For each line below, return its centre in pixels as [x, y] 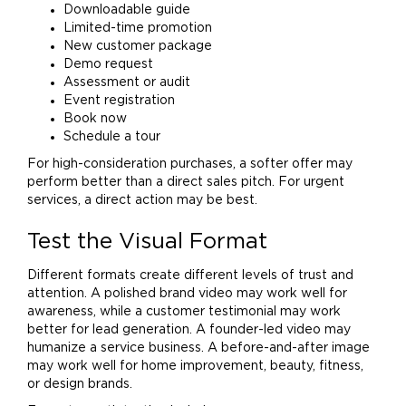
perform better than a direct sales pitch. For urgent [186, 182]
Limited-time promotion [138, 28]
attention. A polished [93, 294]
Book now [95, 119]
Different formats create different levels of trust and [190, 275]
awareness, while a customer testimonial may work [184, 312]
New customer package [138, 46]
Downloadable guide [127, 10]
